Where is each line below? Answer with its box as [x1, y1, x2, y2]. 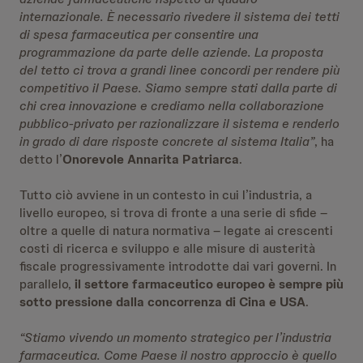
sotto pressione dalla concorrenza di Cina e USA [19, 293, 305, 310]
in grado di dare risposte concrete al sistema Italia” [19, 133, 314, 150]
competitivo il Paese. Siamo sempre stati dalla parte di [19, 79, 337, 96]
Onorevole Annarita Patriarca [62, 151, 239, 168]
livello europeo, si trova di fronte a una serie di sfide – [19, 204, 327, 221]
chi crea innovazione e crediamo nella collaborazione [19, 97, 324, 114]
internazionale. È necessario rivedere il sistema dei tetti [19, 8, 340, 25]
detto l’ [19, 151, 62, 168]
